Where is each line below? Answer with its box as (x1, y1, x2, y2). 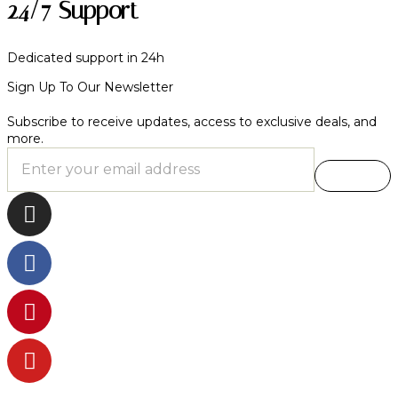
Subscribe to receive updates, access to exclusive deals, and (7, 114, 377, 131)
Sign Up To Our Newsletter (7, 79, 173, 96)
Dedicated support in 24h (7, 50, 164, 67)
